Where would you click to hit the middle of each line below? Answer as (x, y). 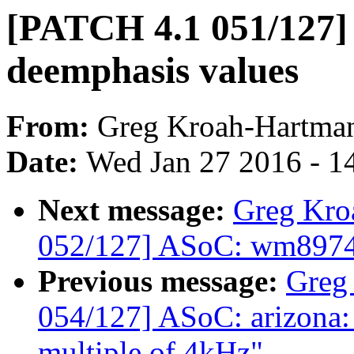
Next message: (136, 210)
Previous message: (162, 281)
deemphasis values (153, 70)
